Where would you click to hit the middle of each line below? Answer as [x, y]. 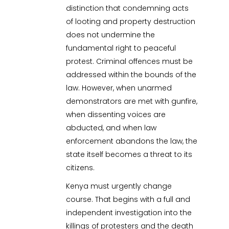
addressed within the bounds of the [131, 74]
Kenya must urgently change [119, 186]
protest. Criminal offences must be [130, 61]
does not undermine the [111, 35]
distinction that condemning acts [128, 8]
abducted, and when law [111, 128]
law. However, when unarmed [119, 88]
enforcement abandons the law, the [132, 141]
